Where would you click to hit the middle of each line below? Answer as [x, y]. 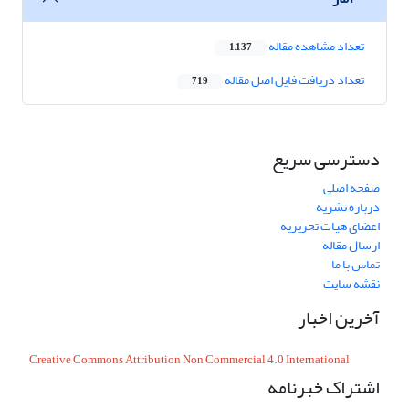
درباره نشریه [348, 207]
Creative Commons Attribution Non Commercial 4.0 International [189, 360]
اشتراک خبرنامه [324, 388]
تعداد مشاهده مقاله [315, 47]
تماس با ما [356, 265]
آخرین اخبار [339, 319]
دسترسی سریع [326, 160]
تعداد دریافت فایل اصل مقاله [294, 80]
